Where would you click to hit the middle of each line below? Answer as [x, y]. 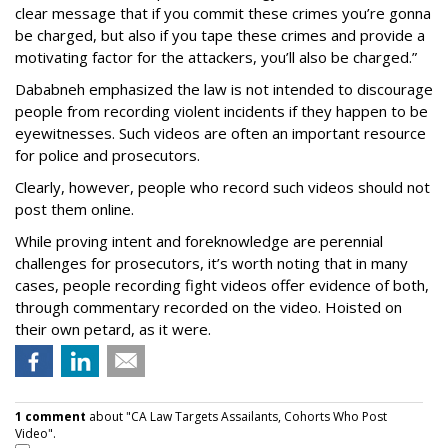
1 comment [50, 416]
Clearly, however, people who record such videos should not [222, 187]
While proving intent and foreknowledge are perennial [199, 241]
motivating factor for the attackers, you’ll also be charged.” [216, 57]
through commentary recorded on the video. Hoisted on [208, 307]
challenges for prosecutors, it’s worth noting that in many [211, 263]
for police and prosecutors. [107, 155]
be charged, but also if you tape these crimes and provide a [220, 35]
